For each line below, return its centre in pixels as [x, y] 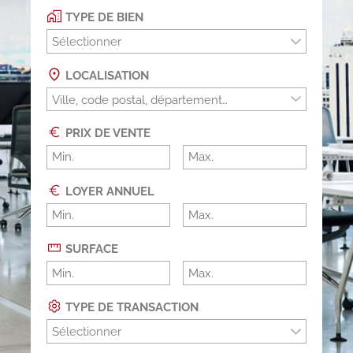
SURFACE [91, 249]
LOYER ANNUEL [109, 191]
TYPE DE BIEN [103, 18]
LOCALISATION [106, 75]
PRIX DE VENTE [107, 134]
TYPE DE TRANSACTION [131, 307]
